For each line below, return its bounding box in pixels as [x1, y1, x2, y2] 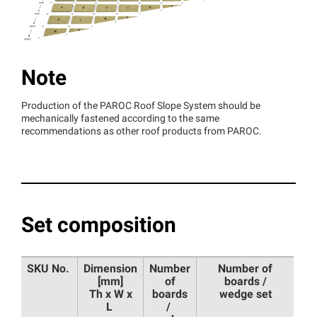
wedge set [219, 289, 272, 301]
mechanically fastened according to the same [21, 113, 219, 125]
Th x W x [88, 289, 132, 301]
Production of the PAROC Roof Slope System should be [21, 100, 260, 112]
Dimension [83, 263, 137, 275]
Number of [218, 263, 272, 275]
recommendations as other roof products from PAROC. [21, 126, 262, 137]
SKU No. [27, 263, 69, 275]
